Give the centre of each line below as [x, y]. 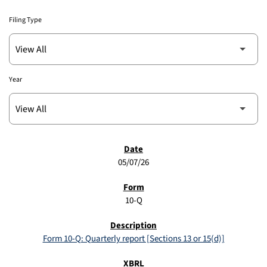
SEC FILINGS [41, 151]
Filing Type [25, 20]
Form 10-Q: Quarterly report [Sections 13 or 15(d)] [133, 239]
